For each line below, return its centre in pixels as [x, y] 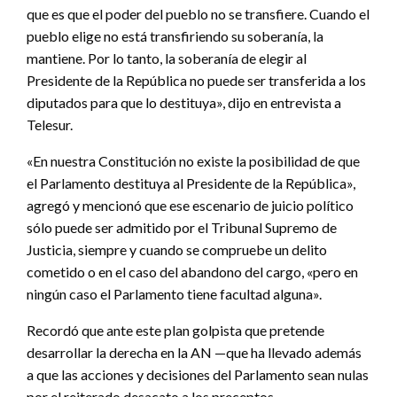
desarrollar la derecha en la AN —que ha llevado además [194, 352]
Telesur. [50, 124]
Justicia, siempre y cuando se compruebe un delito [177, 249]
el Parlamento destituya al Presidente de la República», [191, 183]
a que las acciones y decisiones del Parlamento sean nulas [198, 374]
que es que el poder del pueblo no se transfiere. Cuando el [198, 13]
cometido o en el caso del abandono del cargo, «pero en [192, 271]
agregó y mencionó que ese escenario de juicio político [190, 205]
